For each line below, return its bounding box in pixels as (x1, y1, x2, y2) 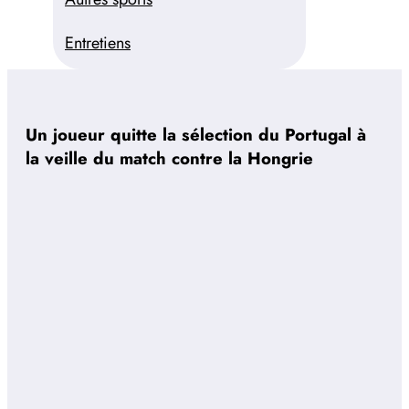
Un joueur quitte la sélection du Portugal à (26, 121, 366, 147)
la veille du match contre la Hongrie (26, 145, 313, 171)
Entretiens (65, 31, 131, 55)
